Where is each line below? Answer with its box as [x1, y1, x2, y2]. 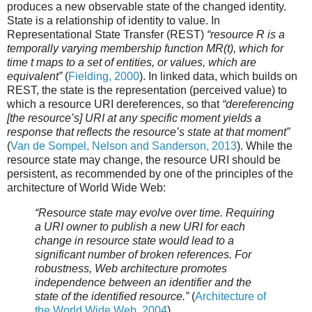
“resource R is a [207, 28, 285, 40]
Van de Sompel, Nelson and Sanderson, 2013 [10, 139, 237, 152]
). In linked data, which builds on [139, 70, 297, 82]
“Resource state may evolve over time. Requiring [35, 206, 274, 219]
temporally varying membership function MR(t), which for [7, 42, 283, 54]
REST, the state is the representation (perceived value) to [7, 84, 287, 96]
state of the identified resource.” [35, 290, 189, 302]
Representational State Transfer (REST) [7, 28, 207, 40]
